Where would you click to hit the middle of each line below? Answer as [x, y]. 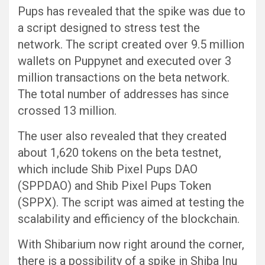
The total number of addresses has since [123, 94]
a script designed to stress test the [109, 28]
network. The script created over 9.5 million [131, 44]
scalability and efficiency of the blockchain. [129, 219]
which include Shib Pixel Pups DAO [108, 169]
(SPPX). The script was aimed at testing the [131, 202]
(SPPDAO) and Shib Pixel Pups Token [114, 185]
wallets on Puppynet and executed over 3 [125, 61]
